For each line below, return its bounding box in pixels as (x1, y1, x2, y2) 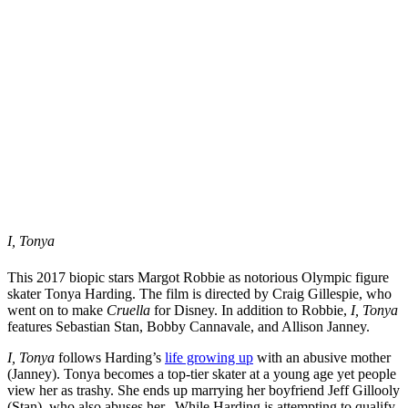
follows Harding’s (58, 349, 165, 365)
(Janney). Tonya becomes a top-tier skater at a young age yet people (7, 365, 396, 382)
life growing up (165, 349, 253, 365)
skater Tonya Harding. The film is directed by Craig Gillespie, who (7, 285, 392, 301)
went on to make (7, 301, 107, 318)
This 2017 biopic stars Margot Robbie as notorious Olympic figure (7, 269, 389, 285)
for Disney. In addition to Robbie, (154, 301, 351, 318)
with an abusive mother (253, 349, 391, 365)
